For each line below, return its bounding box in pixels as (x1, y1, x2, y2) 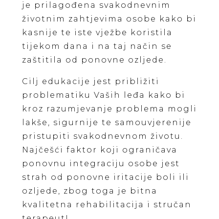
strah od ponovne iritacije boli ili (22, 173, 189, 182)
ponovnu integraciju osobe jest (22, 159, 180, 168)
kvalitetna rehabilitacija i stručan (22, 200, 192, 209)
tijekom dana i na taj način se (22, 42, 172, 51)
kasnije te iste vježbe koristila (22, 28, 173, 37)
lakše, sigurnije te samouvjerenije (22, 118, 192, 127)
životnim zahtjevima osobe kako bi (22, 14, 197, 23)
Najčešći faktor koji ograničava (22, 145, 177, 154)
